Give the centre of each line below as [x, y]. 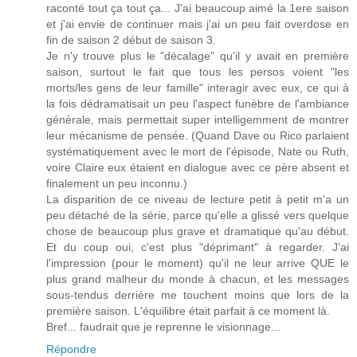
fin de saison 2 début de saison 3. [131, 39]
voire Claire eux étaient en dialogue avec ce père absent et [198, 167]
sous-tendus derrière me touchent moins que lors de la [198, 294]
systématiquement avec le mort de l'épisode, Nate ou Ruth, [198, 151]
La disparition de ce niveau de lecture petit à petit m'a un [198, 199]
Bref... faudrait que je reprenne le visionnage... [163, 326]
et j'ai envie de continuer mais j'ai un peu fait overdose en [198, 24]
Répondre [71, 349]
